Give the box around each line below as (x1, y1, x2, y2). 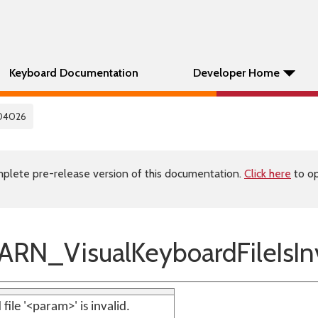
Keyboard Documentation (9, 66, 138, 79)
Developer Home (193, 66, 280, 79)
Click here (244, 167, 291, 180)
